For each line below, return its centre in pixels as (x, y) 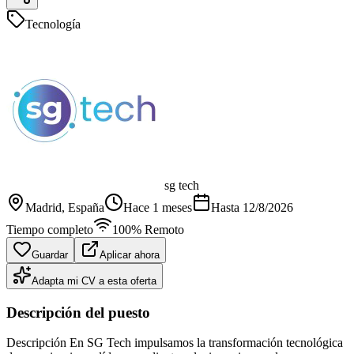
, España (83, 207)
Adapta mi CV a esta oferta (94, 281)
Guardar (50, 254)
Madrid (43, 207)
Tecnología (53, 24)
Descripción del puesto (78, 312)
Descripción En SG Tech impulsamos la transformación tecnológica (175, 343)
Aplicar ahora (130, 254)
